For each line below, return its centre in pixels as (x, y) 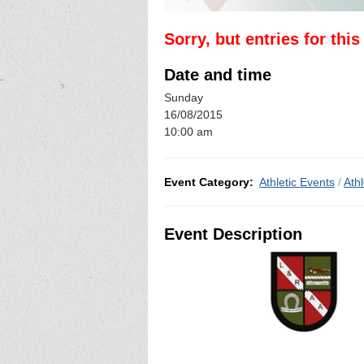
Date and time (218, 74)
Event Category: (209, 182)
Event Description (233, 234)
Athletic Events (297, 182)
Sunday (184, 98)
